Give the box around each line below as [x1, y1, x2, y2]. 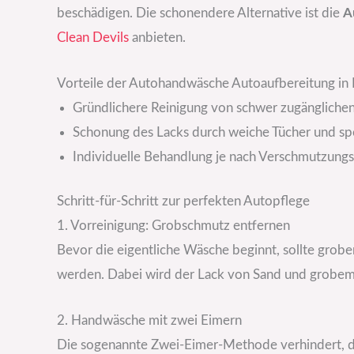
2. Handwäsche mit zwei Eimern [57, 314, 242, 328]
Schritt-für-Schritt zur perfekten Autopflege [57, 194, 310, 209]
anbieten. [129, 30, 186, 44]
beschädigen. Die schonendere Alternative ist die [57, 6, 343, 20]
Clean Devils [57, 30, 129, 44]
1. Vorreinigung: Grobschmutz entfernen [57, 219, 290, 233]
